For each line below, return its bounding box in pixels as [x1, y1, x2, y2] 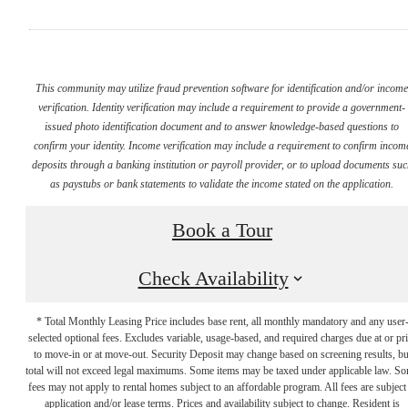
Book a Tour [172, 219, 272, 241]
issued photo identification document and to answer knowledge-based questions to [45, 119, 400, 133]
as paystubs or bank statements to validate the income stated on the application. [50, 177, 394, 190]
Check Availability [138, 267, 289, 290]
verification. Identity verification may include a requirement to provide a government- [38, 100, 406, 114]
